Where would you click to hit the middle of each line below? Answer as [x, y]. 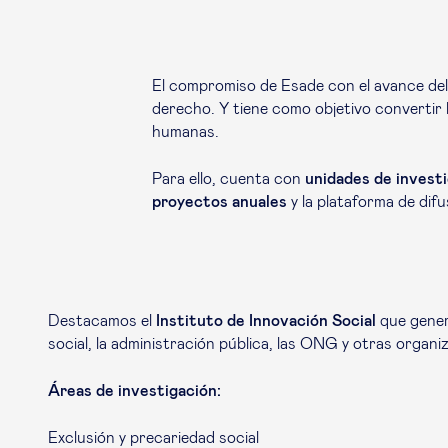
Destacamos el [102, 321]
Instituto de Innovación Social [266, 321]
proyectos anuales [219, 202]
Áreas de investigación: [134, 391]
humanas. [185, 132]
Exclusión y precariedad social [153, 438]
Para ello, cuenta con [228, 179]
